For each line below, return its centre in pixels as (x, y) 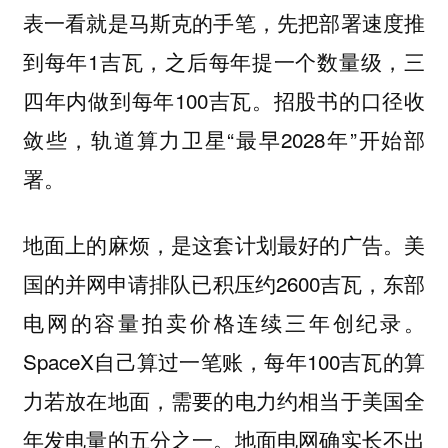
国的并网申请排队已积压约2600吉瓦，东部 (224, 283)
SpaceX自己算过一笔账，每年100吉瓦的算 (224, 361)
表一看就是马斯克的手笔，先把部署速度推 (224, 21)
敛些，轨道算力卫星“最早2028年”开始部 (224, 138)
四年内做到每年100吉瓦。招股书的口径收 (224, 99)
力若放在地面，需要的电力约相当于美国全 (224, 400)
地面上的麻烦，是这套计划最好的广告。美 (224, 244)
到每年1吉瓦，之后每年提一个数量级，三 (224, 60)
